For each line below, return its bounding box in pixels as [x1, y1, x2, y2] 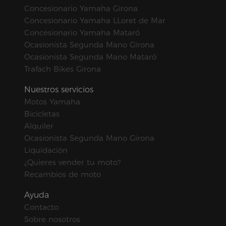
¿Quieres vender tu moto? [24, 157, 121, 167]
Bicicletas [24, 109, 60, 119]
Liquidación [24, 145, 68, 155]
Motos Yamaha [24, 97, 80, 107]
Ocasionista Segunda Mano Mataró [24, 52, 156, 62]
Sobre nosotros [24, 214, 80, 224]
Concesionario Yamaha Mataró [24, 28, 140, 38]
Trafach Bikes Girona [24, 64, 101, 74]
